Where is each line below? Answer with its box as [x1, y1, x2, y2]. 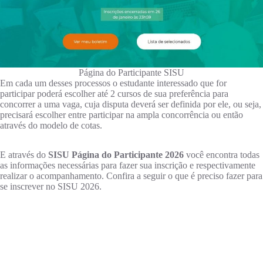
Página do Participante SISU [79, 68, 184, 78]
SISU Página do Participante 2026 [48, 150, 184, 160]
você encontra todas [184, 150, 259, 160]
